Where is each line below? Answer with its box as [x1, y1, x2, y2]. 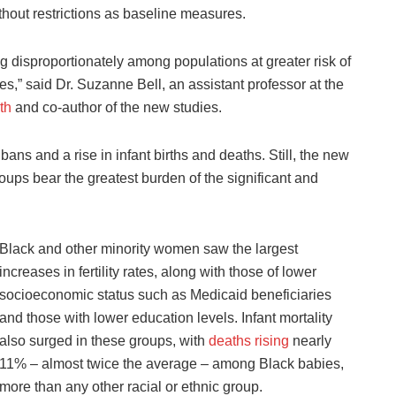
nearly [289, 332, 331, 348]
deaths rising [209, 332, 289, 348]
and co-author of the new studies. [11, 99, 222, 115]
